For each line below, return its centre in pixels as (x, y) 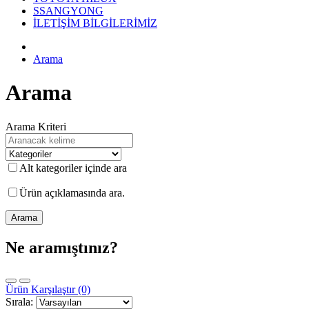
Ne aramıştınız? (62, 247)
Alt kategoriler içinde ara (73, 168)
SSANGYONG (68, 11)
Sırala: (19, 301)
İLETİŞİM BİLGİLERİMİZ (95, 23)
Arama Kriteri (36, 126)
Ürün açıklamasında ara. (72, 192)
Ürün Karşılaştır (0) (48, 289)
